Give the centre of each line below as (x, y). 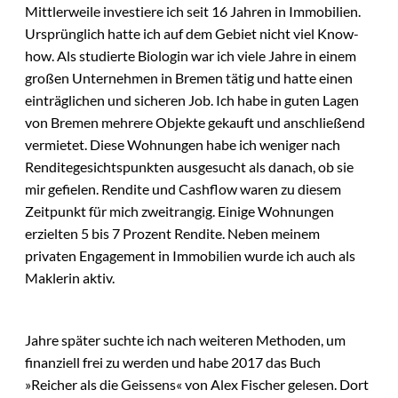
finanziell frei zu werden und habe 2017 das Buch (173, 362)
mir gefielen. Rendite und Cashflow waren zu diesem (183, 189)
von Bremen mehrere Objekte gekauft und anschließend (195, 123)
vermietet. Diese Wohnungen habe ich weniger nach (183, 145)
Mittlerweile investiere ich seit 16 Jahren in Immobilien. (193, 12)
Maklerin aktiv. (70, 278)
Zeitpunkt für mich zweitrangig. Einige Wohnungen (179, 211)
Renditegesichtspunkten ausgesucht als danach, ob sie (189, 167)
